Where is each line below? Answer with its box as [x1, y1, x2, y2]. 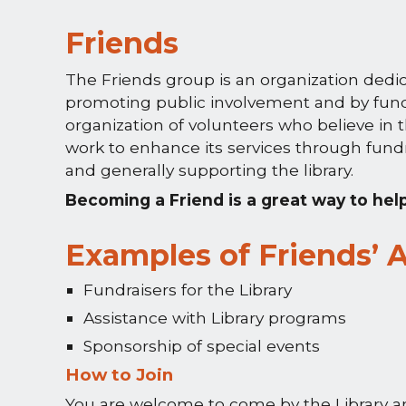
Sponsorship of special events [82, 336, 320, 355]
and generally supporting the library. [64, 160, 353, 179]
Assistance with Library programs [82, 308, 346, 327]
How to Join [64, 364, 173, 386]
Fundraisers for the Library [82, 280, 292, 299]
